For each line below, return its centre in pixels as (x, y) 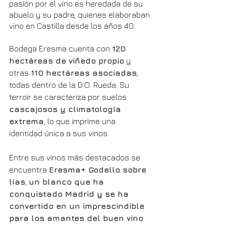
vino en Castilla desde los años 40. (72, 26)
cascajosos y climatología (66, 109)
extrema (26, 121)
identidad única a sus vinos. (59, 133)
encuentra (29, 170)
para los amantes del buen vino (76, 218)
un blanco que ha (68, 182)
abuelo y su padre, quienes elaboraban (80, 15)
